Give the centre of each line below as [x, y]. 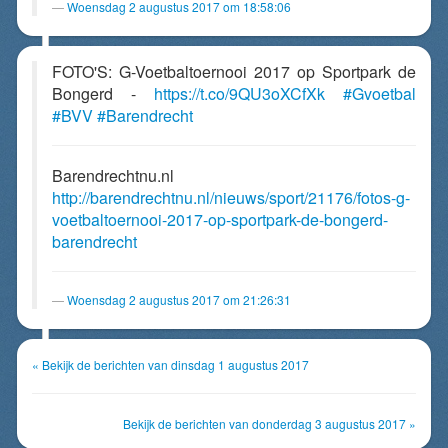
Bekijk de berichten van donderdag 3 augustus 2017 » [269, 423]
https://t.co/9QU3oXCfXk [239, 93]
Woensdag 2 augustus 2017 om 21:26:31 [179, 299]
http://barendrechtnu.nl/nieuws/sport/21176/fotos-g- [231, 197]
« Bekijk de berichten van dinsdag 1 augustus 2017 [170, 364]
